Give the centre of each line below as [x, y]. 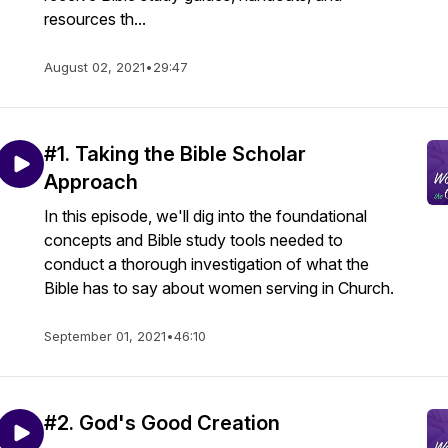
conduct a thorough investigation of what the [206, 264]
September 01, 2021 [105, 336]
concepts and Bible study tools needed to [193, 240]
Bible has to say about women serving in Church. [219, 288]
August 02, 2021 [94, 67]
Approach [91, 182]
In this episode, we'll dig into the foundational [205, 216]
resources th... [95, 19]
